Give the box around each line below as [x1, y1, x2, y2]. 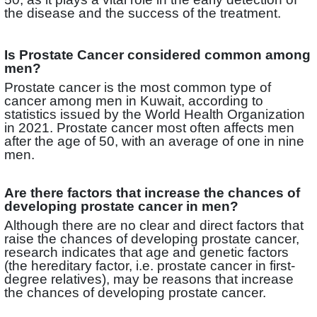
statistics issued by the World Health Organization [4, 106, 305, 122]
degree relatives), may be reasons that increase [4, 271, 294, 287]
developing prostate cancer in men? [4, 198, 238, 214]
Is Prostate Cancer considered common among [4, 47, 311, 62]
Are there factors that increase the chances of [4, 185, 300, 200]
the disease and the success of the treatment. [4, 5, 284, 21]
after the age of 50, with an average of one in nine [4, 133, 304, 149]
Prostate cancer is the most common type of [4, 79, 271, 95]
